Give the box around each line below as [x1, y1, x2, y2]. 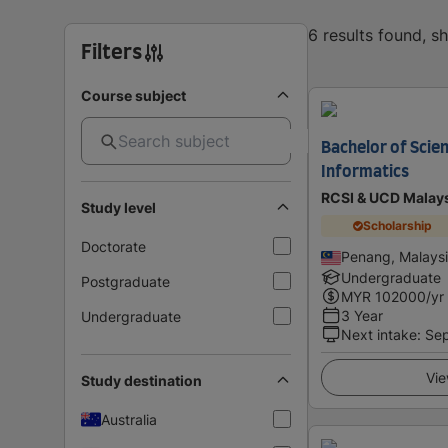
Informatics [321, 163, 409, 180]
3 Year [341, 306, 383, 324]
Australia [101, 410, 157, 428]
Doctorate [81, 237, 146, 255]
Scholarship [363, 218, 433, 234]
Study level [81, 198, 156, 216]
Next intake [341, 325, 417, 343]
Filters [81, 42, 142, 63]
